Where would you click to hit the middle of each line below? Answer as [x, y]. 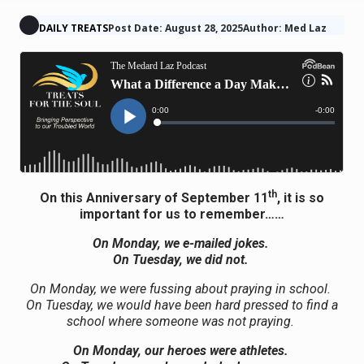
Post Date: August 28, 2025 [176, 28]
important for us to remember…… [182, 214]
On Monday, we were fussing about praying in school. [180, 288]
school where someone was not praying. [180, 321]
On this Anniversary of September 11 [154, 197]
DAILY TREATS [74, 28]
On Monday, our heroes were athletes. [180, 350]
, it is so [301, 197]
